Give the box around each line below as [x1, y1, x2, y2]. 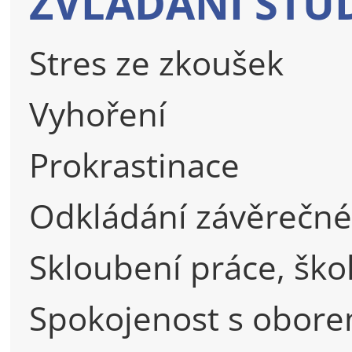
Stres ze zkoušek [29, 39, 284, 85]
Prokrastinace [29, 141, 240, 187]
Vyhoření [29, 90, 167, 136]
